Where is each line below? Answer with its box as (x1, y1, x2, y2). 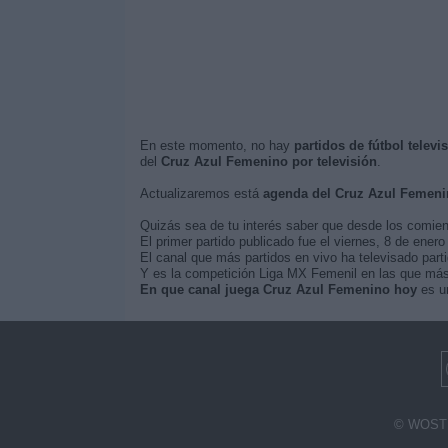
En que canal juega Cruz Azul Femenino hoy (139, 282, 417, 297)
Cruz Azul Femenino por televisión (160, 154, 377, 169)
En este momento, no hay (139, 138, 294, 153)
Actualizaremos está (139, 186, 263, 201)
